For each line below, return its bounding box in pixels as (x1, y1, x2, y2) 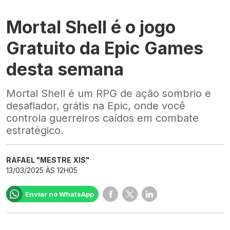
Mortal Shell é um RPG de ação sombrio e (6, 87, 211, 100)
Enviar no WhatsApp (25, 190, 94, 199)
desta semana (6, 59, 124, 80)
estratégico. (6, 124, 64, 137)
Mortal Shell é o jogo (6, 16, 176, 38)
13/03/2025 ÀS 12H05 (6, 166, 78, 175)
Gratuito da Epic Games (6, 37, 203, 59)
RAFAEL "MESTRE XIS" (6, 156, 89, 165)
